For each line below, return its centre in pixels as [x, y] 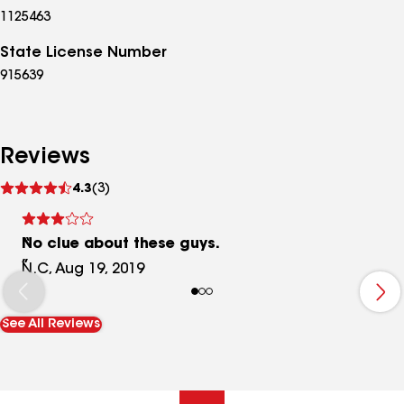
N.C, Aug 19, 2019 [83, 270]
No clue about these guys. [121, 244]
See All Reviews [51, 325]
